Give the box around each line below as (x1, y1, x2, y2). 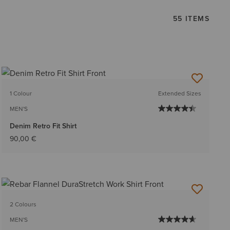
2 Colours (9, 200, 36, 209)
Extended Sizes (158, 89, 201, 98)
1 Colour (9, 89, 32, 98)
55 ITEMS (172, 13, 209, 24)
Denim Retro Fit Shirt (9, 121, 76, 131)
